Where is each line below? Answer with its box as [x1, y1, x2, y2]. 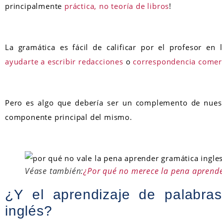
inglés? [5, 203, 53, 219]
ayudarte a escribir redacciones [5, 56, 123, 66]
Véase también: [25, 165, 84, 176]
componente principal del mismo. [5, 111, 132, 122]
